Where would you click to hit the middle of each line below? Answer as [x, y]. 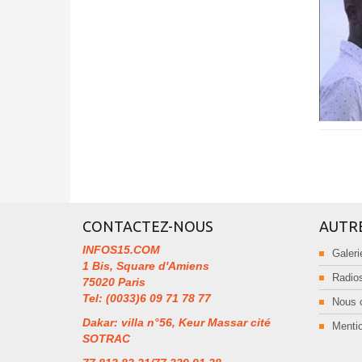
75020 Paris [114, 282]
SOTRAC [106, 339]
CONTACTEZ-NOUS [148, 226]
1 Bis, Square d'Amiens [146, 266]
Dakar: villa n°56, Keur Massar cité [177, 322]
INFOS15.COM [121, 250]
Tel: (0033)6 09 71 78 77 [147, 298]
